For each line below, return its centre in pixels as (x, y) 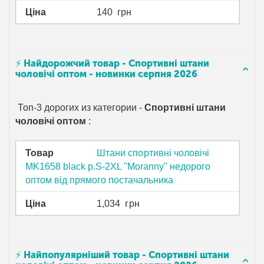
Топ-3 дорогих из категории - (80, 108)
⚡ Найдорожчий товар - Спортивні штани (112, 64)
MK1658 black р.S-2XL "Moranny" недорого (118, 166)
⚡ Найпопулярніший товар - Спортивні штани (122, 255)
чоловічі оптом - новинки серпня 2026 (106, 74)
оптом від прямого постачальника (100, 180)
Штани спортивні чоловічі (153, 153)
